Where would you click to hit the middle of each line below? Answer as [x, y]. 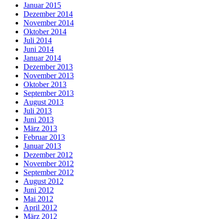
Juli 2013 [38, 110]
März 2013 [40, 128]
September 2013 [49, 93]
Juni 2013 [39, 119]
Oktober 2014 [45, 31]
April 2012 [40, 207]
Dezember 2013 [48, 66]
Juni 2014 [39, 49]
